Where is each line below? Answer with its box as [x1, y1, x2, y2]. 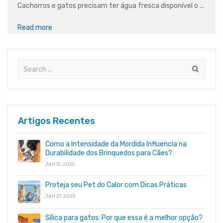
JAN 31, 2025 [45, 161, 75, 168]
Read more [17, 23, 52, 32]
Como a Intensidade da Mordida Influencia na [45, 140, 187, 149]
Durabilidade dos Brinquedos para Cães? [45, 149, 172, 158]
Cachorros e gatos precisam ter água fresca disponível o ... [17, 1, 204, 10]
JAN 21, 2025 [45, 193, 75, 200]
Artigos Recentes [18, 115, 95, 127]
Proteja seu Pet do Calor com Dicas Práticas [45, 181, 187, 190]
